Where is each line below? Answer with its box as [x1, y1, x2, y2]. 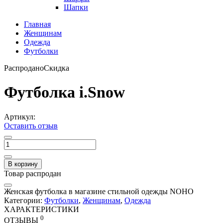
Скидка [44, 64, 69, 72]
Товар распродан [4, 169, 61, 178]
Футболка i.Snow [4, 83, 125, 102]
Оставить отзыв [4, 121, 58, 130]
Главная [24, 20, 51, 28]
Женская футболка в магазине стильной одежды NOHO [4, 187, 194, 196]
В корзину [8, 160, 38, 168]
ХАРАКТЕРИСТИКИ [4, 205, 79, 214]
